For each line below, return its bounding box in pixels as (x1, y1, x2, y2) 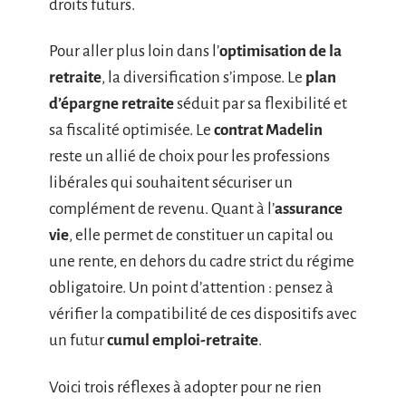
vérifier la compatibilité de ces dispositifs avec (49, 305, 356, 324)
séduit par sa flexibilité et (174, 95, 347, 113)
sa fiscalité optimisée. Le (49, 121, 214, 140)
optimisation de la (219, 43, 342, 61)
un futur (49, 332, 107, 350)
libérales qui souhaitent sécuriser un (49, 174, 293, 192)
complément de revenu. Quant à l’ (49, 200, 275, 218)
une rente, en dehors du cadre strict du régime (49, 253, 354, 271)
